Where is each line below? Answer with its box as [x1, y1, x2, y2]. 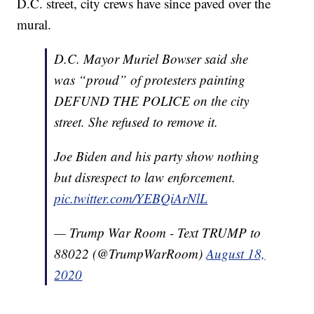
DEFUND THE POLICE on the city [54, 92, 250, 110]
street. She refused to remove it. [54, 113, 219, 131]
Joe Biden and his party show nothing [54, 147, 260, 165]
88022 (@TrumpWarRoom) [54, 245, 207, 263]
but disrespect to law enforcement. [54, 168, 236, 186]
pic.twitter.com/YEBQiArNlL [54, 189, 208, 207]
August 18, [206, 245, 266, 263]
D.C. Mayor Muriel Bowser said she [54, 50, 249, 68]
